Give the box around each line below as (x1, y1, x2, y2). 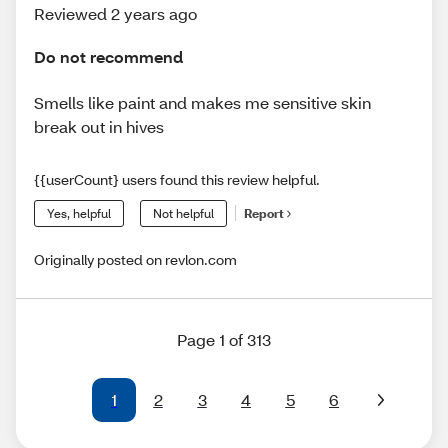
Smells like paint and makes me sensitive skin (34, 91, 371, 113)
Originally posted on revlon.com (34, 249, 237, 269)
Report (244, 206, 284, 222)
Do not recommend (34, 46, 183, 68)
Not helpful (153, 205, 214, 221)
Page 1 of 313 (177, 328, 271, 350)
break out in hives (34, 115, 164, 137)
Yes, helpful (47, 205, 111, 221)
